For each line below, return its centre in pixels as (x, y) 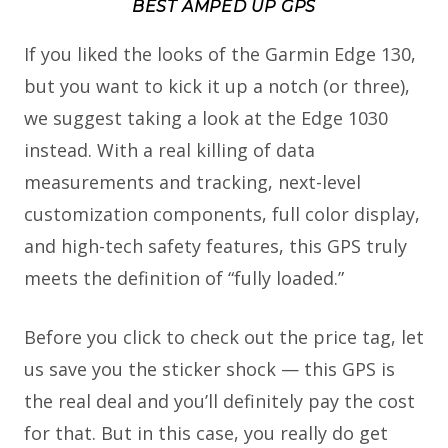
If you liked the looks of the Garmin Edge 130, (220, 54)
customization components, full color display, (222, 214)
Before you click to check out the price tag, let (224, 337)
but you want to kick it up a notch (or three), (217, 86)
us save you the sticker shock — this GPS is (209, 369)
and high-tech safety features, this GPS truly (215, 246)
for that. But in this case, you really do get (206, 433)
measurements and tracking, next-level (192, 182)
